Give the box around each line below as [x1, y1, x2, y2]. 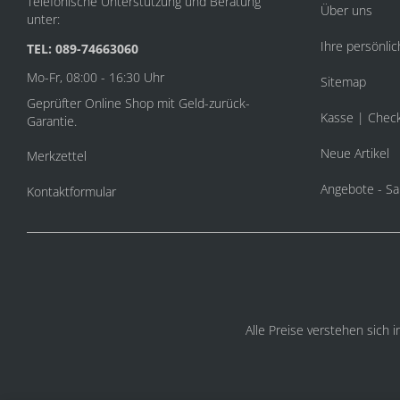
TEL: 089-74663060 [27, 40, 138, 57]
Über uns [320, 2, 372, 19]
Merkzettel [27, 147, 87, 164]
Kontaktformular [27, 183, 116, 200]
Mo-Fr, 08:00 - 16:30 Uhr [27, 69, 164, 86]
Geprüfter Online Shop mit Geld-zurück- [27, 95, 250, 112]
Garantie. [27, 112, 77, 129]
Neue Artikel [320, 145, 389, 162]
